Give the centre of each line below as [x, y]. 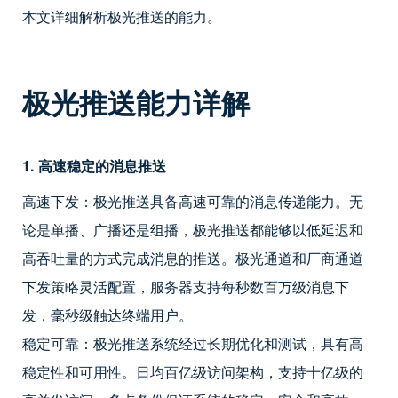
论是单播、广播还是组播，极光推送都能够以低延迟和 [193, 229]
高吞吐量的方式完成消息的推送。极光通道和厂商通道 [193, 258]
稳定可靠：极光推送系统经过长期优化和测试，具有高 [193, 343]
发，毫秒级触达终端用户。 [107, 314]
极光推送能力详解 [136, 102]
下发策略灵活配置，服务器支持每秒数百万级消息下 [186, 286]
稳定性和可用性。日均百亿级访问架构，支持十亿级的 [193, 371]
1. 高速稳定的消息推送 [94, 165]
